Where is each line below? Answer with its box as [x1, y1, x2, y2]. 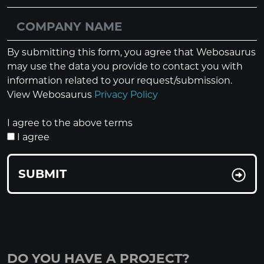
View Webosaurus [7, 89, 94, 100]
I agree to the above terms [7, 117, 133, 128]
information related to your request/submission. [7, 75, 232, 86]
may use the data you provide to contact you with [7, 61, 243, 72]
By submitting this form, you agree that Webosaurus [7, 47, 256, 58]
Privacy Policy [94, 89, 158, 100]
